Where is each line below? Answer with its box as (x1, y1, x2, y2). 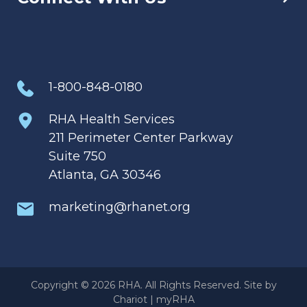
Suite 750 (49, 148, 106, 164)
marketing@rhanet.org (49, 199, 191, 214)
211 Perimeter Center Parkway (49, 130, 233, 145)
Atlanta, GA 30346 (49, 167, 161, 182)
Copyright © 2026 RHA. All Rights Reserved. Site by (30, 278, 277, 291)
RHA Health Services (49, 111, 175, 127)
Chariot (112, 293, 147, 306)
